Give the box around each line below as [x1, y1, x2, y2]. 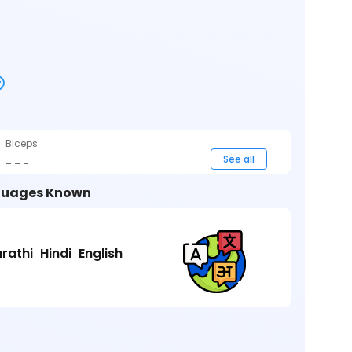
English [78, 244, 123, 262]
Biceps [5, 137, 38, 150]
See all [222, 152, 255, 166]
